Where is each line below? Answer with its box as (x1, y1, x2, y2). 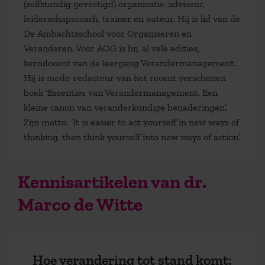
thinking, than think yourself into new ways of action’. (24, 131, 241, 143)
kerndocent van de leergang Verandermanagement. (24, 57, 236, 69)
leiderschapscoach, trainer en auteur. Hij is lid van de (24, 13, 240, 24)
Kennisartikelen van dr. (18, 171, 206, 193)
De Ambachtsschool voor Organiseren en (24, 28, 192, 39)
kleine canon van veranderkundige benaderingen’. (24, 102, 227, 113)
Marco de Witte (18, 193, 143, 215)
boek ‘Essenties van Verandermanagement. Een (24, 87, 218, 98)
